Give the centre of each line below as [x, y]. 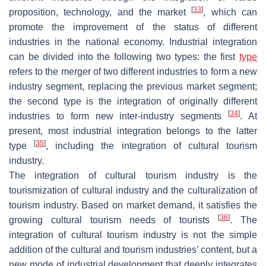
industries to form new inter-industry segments [119, 116]
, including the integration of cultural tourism [152, 145]
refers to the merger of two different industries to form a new [133, 71]
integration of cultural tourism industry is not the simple [133, 235]
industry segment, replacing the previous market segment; [133, 86]
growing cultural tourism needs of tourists [114, 220]
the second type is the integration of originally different [133, 101]
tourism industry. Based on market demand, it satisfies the [133, 205]
